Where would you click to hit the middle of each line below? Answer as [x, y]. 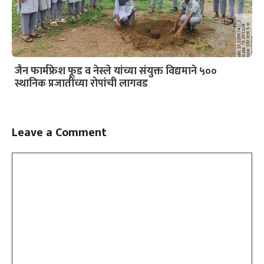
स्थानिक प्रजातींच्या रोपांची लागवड [81, 83]
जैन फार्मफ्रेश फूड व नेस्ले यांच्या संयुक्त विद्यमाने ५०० [116, 71]
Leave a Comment [59, 132]
